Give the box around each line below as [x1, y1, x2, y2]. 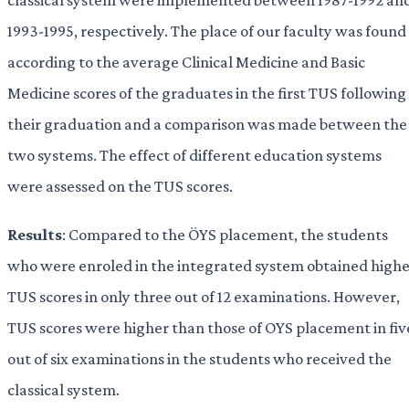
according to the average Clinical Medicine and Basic [7, 52, 365, 72]
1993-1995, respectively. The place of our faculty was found [7, 21, 406, 41]
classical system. [7, 379, 120, 399]
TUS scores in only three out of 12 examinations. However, [7, 286, 400, 306]
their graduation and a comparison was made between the [7, 114, 407, 134]
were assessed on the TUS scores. [7, 176, 233, 196]
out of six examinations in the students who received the [7, 348, 392, 368]
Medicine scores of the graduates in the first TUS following [7, 83, 406, 103]
